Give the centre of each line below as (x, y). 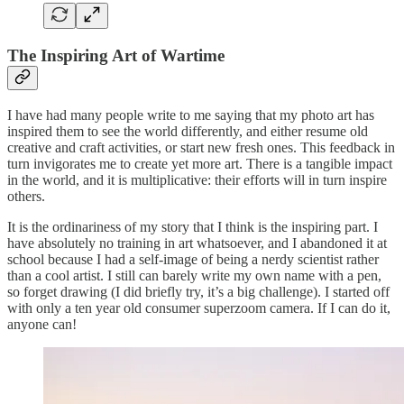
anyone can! (42, 324)
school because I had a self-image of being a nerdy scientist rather (193, 259)
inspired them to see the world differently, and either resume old (188, 131)
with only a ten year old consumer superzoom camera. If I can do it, (199, 308)
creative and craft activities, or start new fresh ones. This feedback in (201, 147)
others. (26, 196)
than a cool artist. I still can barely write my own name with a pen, (194, 275)
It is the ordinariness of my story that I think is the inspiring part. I (193, 226)
